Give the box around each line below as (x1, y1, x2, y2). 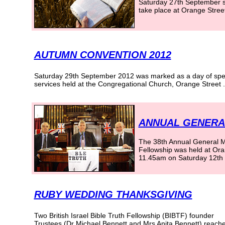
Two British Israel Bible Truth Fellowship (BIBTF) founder (34, 211, 214, 219)
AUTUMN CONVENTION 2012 (34, 49, 171, 60)
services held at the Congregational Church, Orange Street (34, 80, 221, 88)
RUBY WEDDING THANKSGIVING (34, 189, 192, 200)
